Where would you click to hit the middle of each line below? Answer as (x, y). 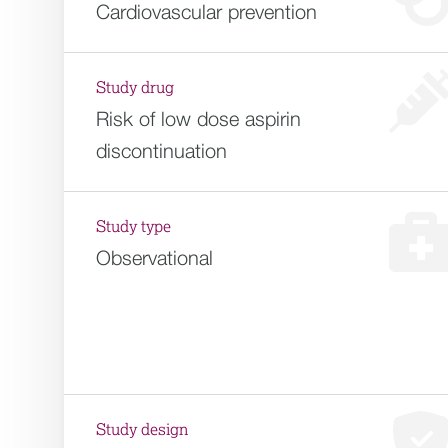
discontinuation (161, 150)
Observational (154, 257)
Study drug (135, 88)
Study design (142, 430)
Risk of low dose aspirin (198, 118)
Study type (133, 227)
